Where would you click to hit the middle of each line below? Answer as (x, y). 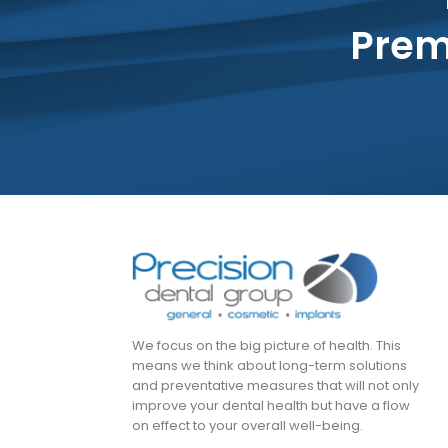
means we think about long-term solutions (269, 366)
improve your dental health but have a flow (271, 406)
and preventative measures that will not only (275, 386)
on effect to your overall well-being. (247, 426)
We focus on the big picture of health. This (266, 346)
